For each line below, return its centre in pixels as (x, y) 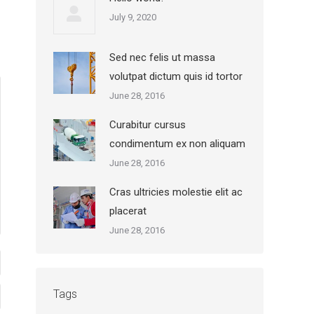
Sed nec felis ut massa (162, 57)
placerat (128, 211)
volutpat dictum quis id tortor (176, 76)
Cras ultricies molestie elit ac (176, 192)
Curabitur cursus (148, 125)
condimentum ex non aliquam (177, 144)
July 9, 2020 (133, 17)
